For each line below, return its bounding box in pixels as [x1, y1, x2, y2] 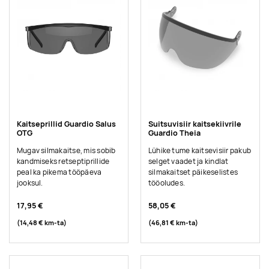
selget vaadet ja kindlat [148, 157, 229, 167]
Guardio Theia [148, 128, 201, 139]
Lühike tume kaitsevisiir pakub [148, 146, 252, 156]
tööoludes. [148, 178, 186, 189]
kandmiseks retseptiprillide [16, 157, 110, 167]
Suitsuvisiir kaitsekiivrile [148, 119, 241, 130]
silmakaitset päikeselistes [148, 168, 238, 178]
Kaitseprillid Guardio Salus [16, 119, 116, 130]
